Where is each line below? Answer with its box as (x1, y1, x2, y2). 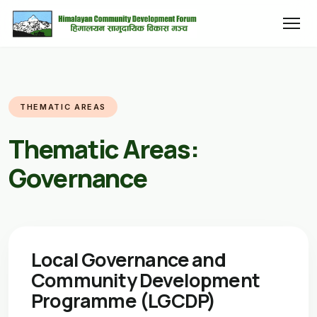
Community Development (31, 267, 260, 293)
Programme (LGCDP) (31, 287, 216, 313)
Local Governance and (31, 246, 226, 272)
